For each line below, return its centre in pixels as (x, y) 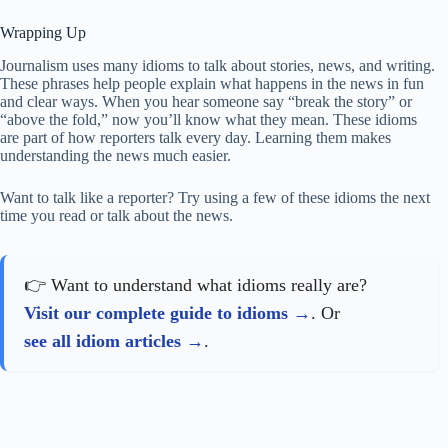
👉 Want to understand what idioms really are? (195, 284)
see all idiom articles (102, 340)
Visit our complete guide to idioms (156, 312)
